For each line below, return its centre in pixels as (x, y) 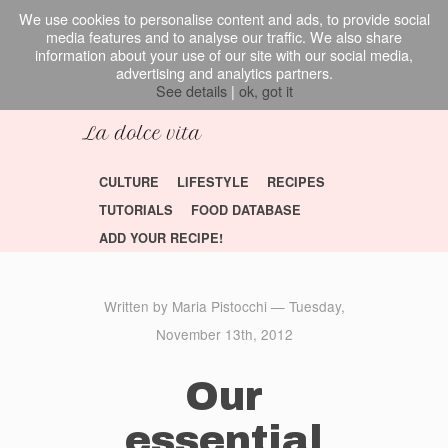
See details (191, 90)
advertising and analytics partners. (224, 72)
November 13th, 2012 (224, 334)
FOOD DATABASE (246, 210)
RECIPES (296, 182)
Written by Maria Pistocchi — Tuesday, (224, 306)
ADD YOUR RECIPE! (161, 238)
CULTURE (129, 182)
